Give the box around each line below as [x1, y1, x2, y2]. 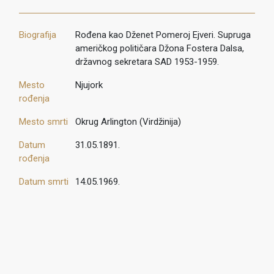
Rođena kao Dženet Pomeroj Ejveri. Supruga [75, 29, 251, 41]
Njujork [75, 80, 103, 91]
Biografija [19, 29, 56, 41]
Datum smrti [19, 176, 68, 188]
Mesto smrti [19, 116, 68, 128]
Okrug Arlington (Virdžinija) [75, 116, 181, 128]
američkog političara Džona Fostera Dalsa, [75, 43, 244, 54]
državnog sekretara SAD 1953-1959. [75, 56, 219, 68]
